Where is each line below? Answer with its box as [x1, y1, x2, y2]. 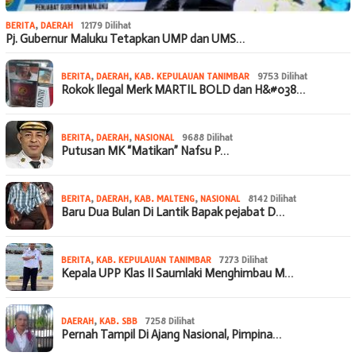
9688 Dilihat [182, 131, 233, 143]
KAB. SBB [99, 315, 137, 327]
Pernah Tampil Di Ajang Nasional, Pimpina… [61, 327, 281, 342]
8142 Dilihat [248, 192, 296, 204]
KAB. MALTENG [134, 192, 195, 204]
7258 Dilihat [145, 315, 195, 327]
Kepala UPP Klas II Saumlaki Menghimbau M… [61, 265, 293, 281]
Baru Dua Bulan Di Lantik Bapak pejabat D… [61, 204, 284, 219]
